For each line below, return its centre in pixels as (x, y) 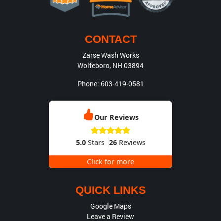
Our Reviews (116, 117)
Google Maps (110, 206)
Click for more (110, 162)
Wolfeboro (93, 65)
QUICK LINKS (110, 190)
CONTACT (110, 39)
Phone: (89, 83)
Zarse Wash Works (110, 55)
